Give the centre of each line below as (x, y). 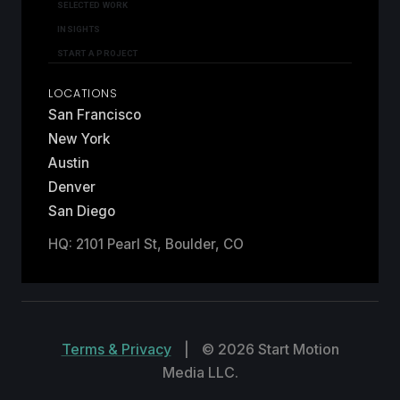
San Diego (82, 211)
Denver (72, 187)
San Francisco (95, 114)
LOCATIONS (83, 94)
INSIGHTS (79, 29)
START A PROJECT (98, 53)
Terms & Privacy (116, 349)
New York (79, 138)
